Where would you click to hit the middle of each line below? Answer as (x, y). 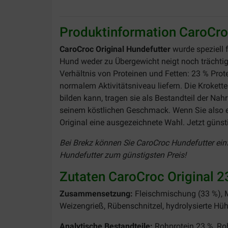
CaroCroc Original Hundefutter (115, 49)
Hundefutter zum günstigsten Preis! (123, 155)
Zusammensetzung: (96, 193)
